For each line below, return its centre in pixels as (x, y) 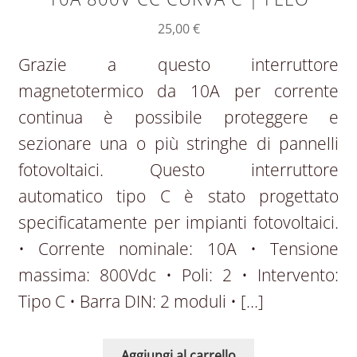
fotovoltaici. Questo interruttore (178, 170)
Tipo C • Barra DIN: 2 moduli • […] (141, 302)
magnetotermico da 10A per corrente (178, 91)
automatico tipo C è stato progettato (178, 196)
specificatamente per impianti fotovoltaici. (178, 223)
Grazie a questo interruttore (178, 65)
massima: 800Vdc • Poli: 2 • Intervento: (178, 275)
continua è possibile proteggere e (178, 118)
